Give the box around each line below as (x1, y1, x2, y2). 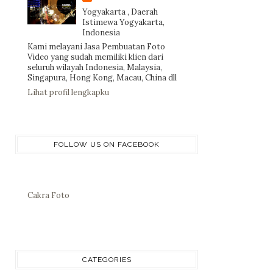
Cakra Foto (27, 190, 69, 201)
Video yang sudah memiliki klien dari (27, 52, 163, 63)
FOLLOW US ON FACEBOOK (54, 140, 160, 149)
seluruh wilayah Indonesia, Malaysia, (27, 62, 162, 73)
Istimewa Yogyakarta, (82, 16, 165, 27)
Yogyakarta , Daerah (82, 6, 158, 17)
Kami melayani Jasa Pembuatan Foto (27, 41, 165, 52)
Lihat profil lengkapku (27, 87, 109, 97)
